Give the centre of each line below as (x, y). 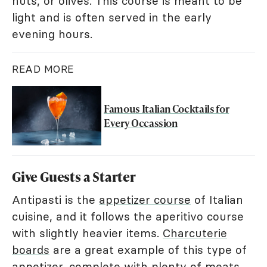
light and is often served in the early (112, 17)
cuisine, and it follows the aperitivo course (128, 216)
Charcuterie (195, 233)
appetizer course (145, 199)
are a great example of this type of (148, 249)
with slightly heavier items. (87, 233)
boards (31, 249)
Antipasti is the (55, 199)
